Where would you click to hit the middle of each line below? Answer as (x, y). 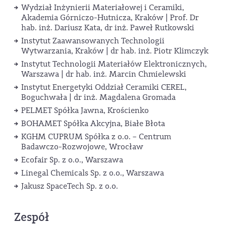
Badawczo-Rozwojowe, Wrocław (82, 147)
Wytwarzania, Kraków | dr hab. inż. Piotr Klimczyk (115, 51)
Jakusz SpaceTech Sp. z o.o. (70, 186)
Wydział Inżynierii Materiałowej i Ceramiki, (103, 8)
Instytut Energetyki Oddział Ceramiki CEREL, (104, 88)
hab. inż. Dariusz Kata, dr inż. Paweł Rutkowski (108, 28)
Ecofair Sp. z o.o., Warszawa (72, 160)
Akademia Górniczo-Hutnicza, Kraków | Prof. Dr (110, 18)
